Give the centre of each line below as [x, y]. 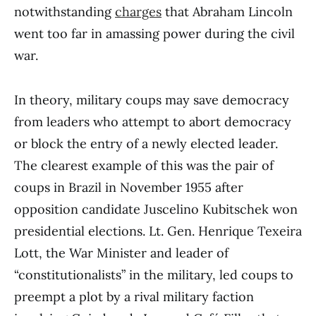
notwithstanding [65, 12]
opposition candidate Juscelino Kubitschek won [156, 209]
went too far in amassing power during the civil [154, 34]
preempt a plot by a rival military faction [134, 297]
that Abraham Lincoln [227, 12]
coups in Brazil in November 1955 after [129, 188]
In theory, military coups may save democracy [152, 100]
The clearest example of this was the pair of [144, 166]
